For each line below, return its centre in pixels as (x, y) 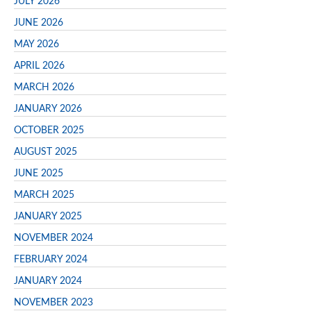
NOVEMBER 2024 (53, 238)
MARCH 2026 (44, 87)
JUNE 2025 (39, 173)
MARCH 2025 (44, 195)
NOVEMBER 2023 (53, 302)
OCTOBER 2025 (49, 130)
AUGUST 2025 (45, 152)
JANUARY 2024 (48, 281)
